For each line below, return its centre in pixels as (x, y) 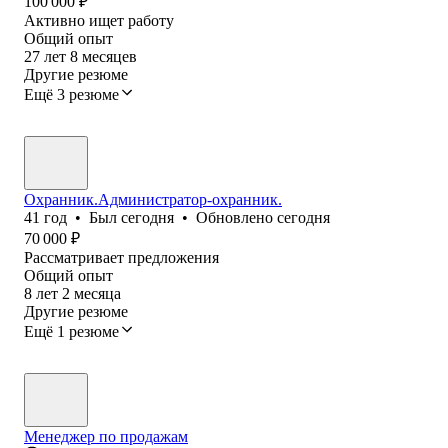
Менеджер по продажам (106, 436)
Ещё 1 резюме (71, 331)
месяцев (109, 56)
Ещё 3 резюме (71, 94)
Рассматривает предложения (121, 257)
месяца (97, 293)
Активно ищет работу (99, 20)
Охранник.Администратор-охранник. (153, 199)
